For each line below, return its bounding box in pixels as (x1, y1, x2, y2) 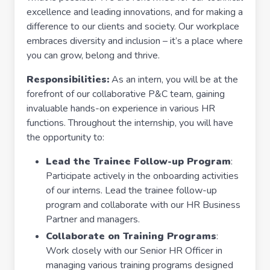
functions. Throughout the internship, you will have (27, 116, 233, 130)
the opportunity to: (27, 131, 104, 144)
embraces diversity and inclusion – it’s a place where (27, 34, 243, 48)
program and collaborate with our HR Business (46, 198, 240, 212)
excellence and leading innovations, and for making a (27, 5, 243, 19)
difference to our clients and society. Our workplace (27, 20, 239, 33)
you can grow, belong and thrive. (27, 49, 160, 62)
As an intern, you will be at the (109, 73, 238, 86)
